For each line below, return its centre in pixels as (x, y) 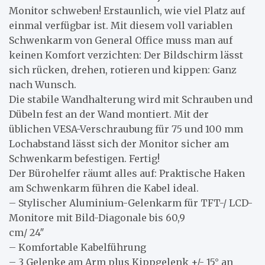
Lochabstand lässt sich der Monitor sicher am (119, 144)
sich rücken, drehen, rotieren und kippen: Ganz (123, 70)
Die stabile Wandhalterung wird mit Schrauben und (131, 99)
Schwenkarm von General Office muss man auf (121, 40)
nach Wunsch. (43, 85)
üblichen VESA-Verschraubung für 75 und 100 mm (126, 129)
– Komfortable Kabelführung (77, 247)
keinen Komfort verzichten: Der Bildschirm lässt (126, 55)
